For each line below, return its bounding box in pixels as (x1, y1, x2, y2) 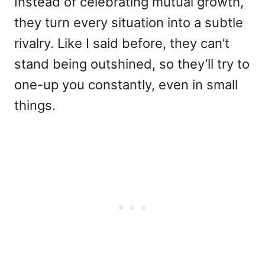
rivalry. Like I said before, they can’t (14, 35, 230, 51)
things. (14, 98, 56, 114)
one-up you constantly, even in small (14, 77, 238, 93)
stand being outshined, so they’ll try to (14, 56, 250, 72)
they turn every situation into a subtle (14, 15, 243, 31)
